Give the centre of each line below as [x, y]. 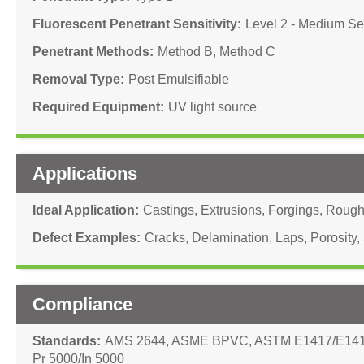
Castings [169, 210]
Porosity [334, 238]
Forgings [294, 210]
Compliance [82, 304]
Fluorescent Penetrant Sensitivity [135, 24]
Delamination [230, 238]
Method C [247, 52]
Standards [65, 341]
